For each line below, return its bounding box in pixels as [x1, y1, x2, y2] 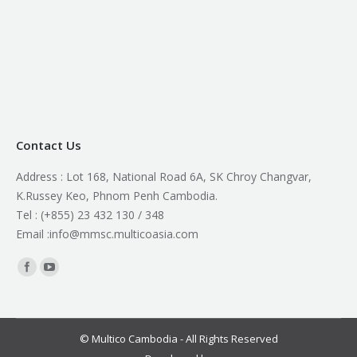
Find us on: [16, 257, 72, 273]
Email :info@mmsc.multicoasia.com [16, 226, 198, 241]
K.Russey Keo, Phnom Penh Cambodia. [16, 188, 218, 203]
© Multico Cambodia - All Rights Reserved [79, 331, 278, 346]
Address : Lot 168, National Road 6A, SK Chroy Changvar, [16, 169, 312, 184]
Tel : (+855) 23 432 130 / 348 [16, 207, 164, 222]
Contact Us [16, 137, 81, 153]
